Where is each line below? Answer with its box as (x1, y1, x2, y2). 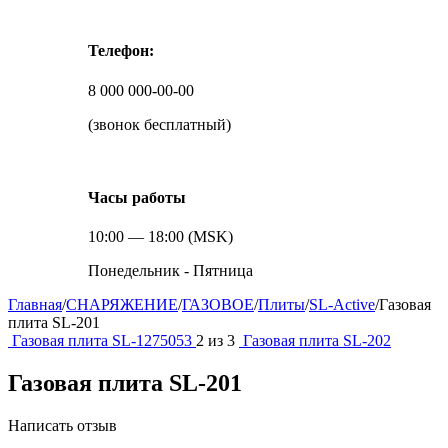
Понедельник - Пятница (88, 262, 253, 280)
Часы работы (88, 188, 186, 206)
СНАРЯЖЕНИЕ (66, 296, 178, 314)
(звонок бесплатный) (88, 115, 231, 133)
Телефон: (88, 42, 154, 60)
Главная (8, 296, 62, 314)
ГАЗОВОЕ (182, 296, 254, 314)
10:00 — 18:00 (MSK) (88, 228, 233, 246)
